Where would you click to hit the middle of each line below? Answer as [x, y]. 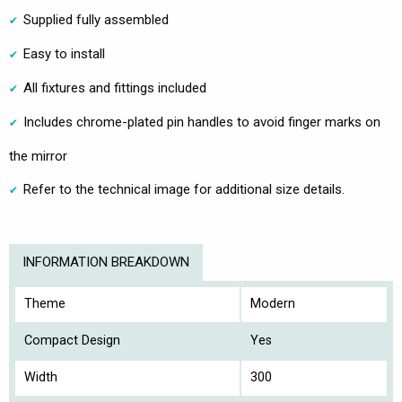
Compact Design [72, 340]
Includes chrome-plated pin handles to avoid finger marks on [202, 122]
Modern [273, 303]
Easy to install [64, 53]
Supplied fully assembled [96, 19]
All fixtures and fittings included [115, 87]
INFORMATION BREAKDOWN [106, 262]
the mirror [38, 156]
